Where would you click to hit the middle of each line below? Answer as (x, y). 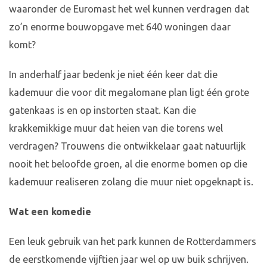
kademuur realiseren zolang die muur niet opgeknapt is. (131, 182)
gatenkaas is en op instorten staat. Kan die (103, 111)
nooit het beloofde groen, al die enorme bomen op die (128, 164)
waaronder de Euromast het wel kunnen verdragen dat (129, 9)
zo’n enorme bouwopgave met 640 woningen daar (120, 27)
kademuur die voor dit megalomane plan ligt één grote (129, 93)
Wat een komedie (50, 212)
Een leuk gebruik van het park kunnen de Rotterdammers (133, 242)
